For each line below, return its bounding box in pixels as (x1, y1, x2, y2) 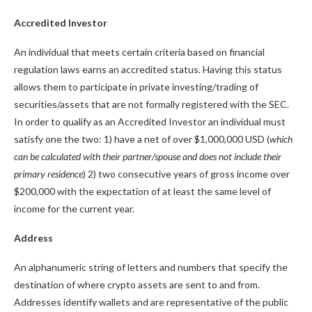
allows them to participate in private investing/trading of (14, 81, 258, 93)
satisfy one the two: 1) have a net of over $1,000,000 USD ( (14, 133, 270, 145)
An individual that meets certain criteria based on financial (14, 46, 265, 58)
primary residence (14, 168, 83, 180)
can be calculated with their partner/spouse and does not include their (14, 150, 281, 162)
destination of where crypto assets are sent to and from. (14, 279, 260, 290)
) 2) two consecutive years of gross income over (83, 168, 290, 180)
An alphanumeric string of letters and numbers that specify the (14, 261, 288, 273)
